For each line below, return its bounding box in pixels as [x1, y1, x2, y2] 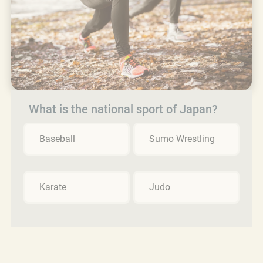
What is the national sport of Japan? [29, 102, 218, 116]
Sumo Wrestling [149, 133, 215, 144]
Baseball [39, 133, 75, 144]
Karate [39, 181, 66, 193]
